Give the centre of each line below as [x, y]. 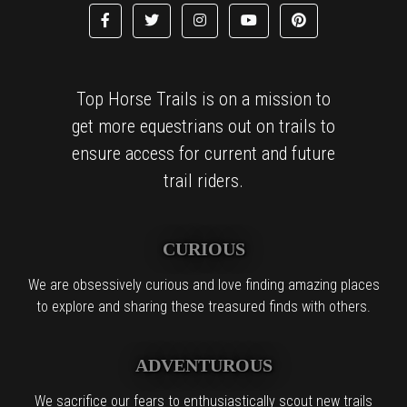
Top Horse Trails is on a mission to [203, 99]
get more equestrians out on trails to [203, 126]
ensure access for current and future [203, 153]
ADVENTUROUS [203, 365]
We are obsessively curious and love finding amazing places [203, 284]
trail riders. [203, 180]
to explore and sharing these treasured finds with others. [203, 306]
